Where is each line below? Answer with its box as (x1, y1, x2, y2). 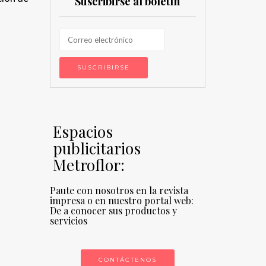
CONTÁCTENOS (98, 256, 157, 264)
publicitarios (52, 138, 141, 159)
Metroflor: (52, 154, 125, 175)
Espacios (52, 121, 113, 142)
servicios (49, 214, 87, 227)
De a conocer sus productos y (49, 204, 177, 217)
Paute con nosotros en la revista (49, 184, 188, 197)
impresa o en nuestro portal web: (49, 194, 194, 207)
